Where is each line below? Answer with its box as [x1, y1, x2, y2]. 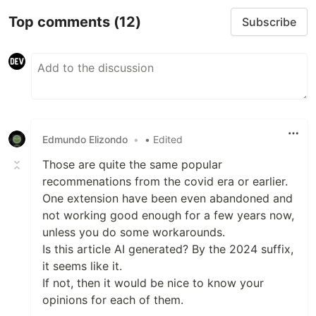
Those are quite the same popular [42, 157, 222, 172]
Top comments [8, 13, 114, 30]
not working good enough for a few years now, [42, 208, 294, 223]
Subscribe [242, 15, 296, 30]
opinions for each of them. [42, 293, 183, 308]
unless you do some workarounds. [42, 225, 225, 240]
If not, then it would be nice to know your [42, 276, 264, 291]
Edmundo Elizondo [42, 133, 128, 145]
